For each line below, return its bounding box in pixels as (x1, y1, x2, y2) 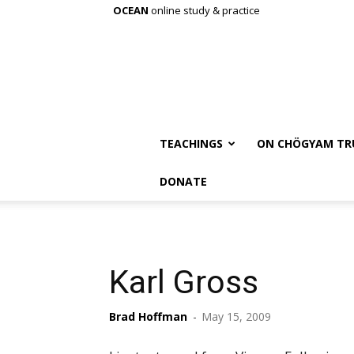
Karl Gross (109, 263, 258, 301)
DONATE (160, 174, 207, 189)
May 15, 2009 (201, 309, 271, 324)
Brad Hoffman (109, 309, 187, 324)
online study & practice (149, 3, 260, 17)
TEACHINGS (160, 136, 223, 151)
